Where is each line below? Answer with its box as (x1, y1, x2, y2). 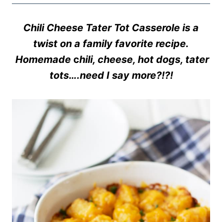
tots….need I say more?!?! (49, 69, 173, 82)
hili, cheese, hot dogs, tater (79, 54, 209, 66)
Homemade (13, 54, 71, 66)
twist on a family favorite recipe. (33, 38, 189, 50)
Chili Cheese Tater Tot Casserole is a (23, 22, 199, 34)
